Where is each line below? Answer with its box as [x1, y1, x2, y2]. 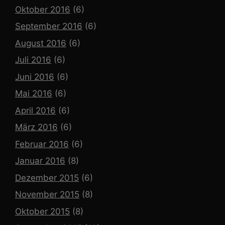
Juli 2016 [15, 55, 51, 65]
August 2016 [15, 38, 66, 48]
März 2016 [15, 122, 58, 133]
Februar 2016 [15, 139, 69, 149]
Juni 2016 [15, 71, 54, 82]
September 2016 [15, 21, 82, 32]
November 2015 [15, 189, 79, 200]
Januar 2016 [15, 156, 65, 166]
